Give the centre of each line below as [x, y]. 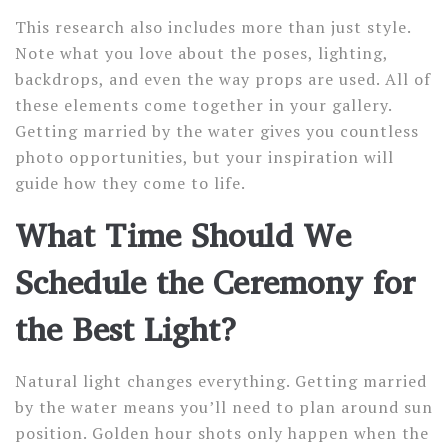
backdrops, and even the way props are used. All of [223, 79]
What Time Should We [183, 235]
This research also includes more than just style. [213, 27]
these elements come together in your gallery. [203, 105]
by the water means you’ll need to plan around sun [224, 407]
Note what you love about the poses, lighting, [201, 53]
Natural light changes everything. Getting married [221, 381]
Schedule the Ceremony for [215, 282]
